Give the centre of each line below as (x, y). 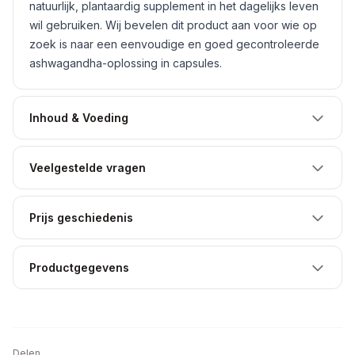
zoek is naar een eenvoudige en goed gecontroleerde (174, 44)
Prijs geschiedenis (81, 218)
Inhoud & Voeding (79, 118)
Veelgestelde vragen (88, 168)
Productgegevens (79, 267)
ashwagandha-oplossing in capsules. (126, 63)
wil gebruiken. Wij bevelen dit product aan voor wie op (173, 25)
